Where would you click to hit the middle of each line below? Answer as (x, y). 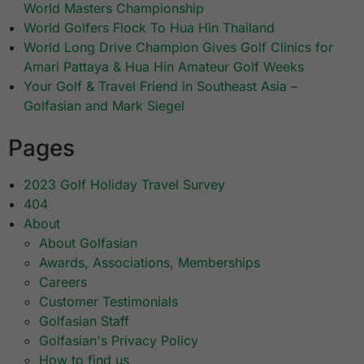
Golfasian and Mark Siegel (104, 106)
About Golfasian (89, 243)
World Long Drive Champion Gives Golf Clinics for (179, 48)
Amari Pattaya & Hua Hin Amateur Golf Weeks (164, 67)
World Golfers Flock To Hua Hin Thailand (149, 28)
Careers (63, 282)
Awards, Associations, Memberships (150, 263)
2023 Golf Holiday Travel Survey (125, 185)
